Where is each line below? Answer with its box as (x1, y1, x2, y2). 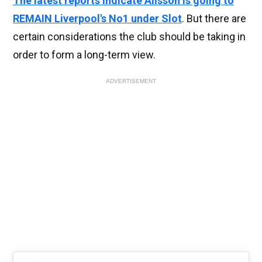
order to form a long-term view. (13, 49, 156, 61)
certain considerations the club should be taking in (13, 30, 246, 43)
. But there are (182, 12, 246, 25)
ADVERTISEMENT (106, 78, 156, 85)
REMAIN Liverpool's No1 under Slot (13, 12, 182, 25)
